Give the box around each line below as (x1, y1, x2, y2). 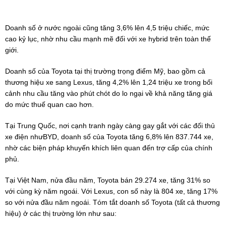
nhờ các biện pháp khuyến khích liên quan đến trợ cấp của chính (5, 143, 212, 152)
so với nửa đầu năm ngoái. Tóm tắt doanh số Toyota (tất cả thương (5, 198, 220, 206)
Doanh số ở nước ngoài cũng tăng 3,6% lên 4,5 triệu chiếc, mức (5, 23, 209, 32)
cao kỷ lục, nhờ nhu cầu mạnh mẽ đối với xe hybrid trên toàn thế (5, 34, 211, 43)
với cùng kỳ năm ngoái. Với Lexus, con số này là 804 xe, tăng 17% (5, 187, 217, 195)
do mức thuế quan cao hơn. (5, 100, 94, 108)
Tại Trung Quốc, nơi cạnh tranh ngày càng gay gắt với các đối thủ (5, 121, 215, 130)
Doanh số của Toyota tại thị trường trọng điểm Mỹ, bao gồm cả (5, 67, 205, 75)
